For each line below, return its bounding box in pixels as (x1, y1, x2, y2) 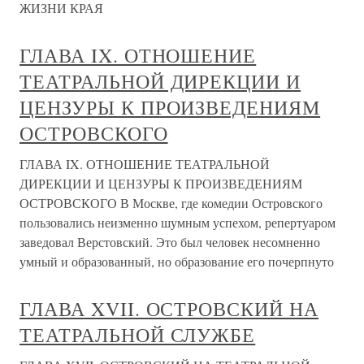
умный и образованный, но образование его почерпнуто (19, 253, 334, 270)
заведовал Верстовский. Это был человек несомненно (19, 233, 320, 250)
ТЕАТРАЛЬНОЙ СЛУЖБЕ (19, 322, 256, 348)
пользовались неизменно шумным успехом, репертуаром (19, 214, 336, 231)
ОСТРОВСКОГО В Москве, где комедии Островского (19, 194, 323, 211)
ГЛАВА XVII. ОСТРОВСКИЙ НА (19, 296, 318, 322)
